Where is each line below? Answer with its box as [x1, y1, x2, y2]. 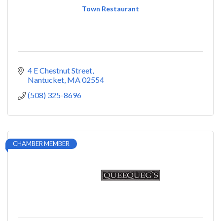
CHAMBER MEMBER [13, 140, 70, 148]
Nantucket [28, 75, 64, 85]
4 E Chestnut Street [28, 66, 92, 75]
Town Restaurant [82, 4, 139, 13]
